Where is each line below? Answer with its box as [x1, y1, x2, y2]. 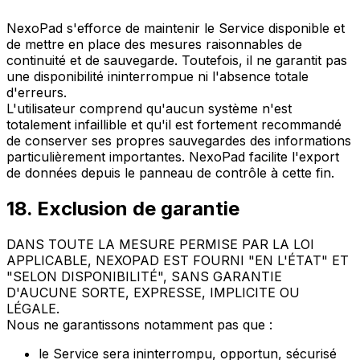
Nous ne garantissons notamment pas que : [6, 316, 272, 333]
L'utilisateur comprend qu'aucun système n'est [6, 100, 292, 117]
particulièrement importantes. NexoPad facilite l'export [6, 148, 339, 165]
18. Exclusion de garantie [6, 196, 239, 220]
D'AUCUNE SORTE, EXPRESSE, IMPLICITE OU [6, 284, 300, 301]
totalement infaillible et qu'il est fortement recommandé [6, 116, 342, 133]
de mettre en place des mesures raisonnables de [6, 35, 302, 52]
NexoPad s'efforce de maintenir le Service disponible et [6, 19, 345, 36]
